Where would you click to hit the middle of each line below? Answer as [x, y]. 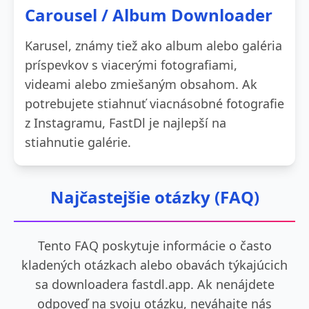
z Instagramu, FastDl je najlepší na [126, 122]
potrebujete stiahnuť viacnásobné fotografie [154, 103]
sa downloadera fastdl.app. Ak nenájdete [154, 284]
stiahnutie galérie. [78, 142]
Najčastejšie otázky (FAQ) [154, 197]
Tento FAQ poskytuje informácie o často [154, 245]
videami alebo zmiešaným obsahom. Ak [141, 84]
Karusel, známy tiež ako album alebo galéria [153, 45]
